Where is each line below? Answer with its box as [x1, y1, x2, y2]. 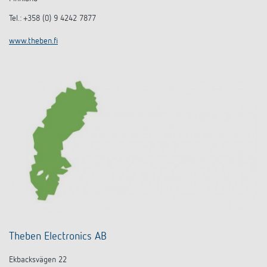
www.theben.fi [9, 37, 58, 46]
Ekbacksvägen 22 [9, 256, 67, 265]
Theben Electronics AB [9, 231, 107, 243]
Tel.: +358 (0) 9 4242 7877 [9, 14, 96, 23]
